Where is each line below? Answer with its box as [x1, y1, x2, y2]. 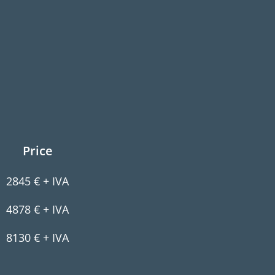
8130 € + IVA [6, 230, 69, 245]
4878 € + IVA [6, 202, 69, 217]
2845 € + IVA [6, 174, 69, 188]
